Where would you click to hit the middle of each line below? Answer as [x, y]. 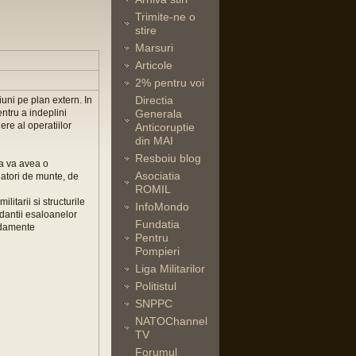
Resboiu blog [168, 158]
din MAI [154, 141]
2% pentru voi [170, 83]
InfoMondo [162, 207]
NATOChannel [171, 321]
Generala [159, 114]
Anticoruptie [165, 127]
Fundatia [157, 224]
